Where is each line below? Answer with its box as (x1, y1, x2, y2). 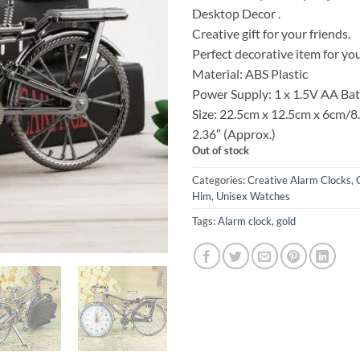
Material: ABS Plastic (192, 65, 308, 81)
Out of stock (192, 143, 249, 157)
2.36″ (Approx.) (192, 125, 276, 141)
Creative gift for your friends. (192, 25, 350, 41)
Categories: (192, 173, 247, 186)
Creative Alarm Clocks (247, 173, 351, 186)
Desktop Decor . (192, 5, 280, 21)
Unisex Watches (216, 189, 290, 202)
